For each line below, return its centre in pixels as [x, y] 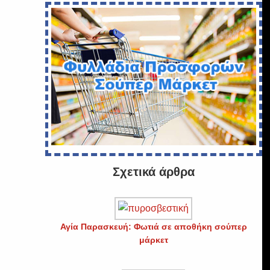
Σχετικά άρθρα [153, 171]
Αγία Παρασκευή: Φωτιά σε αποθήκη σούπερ [153, 226]
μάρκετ [153, 240]
